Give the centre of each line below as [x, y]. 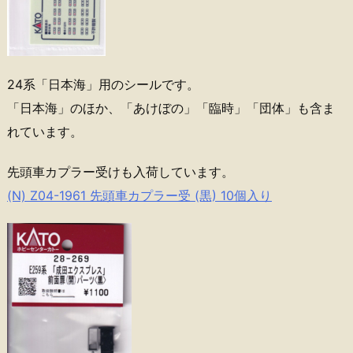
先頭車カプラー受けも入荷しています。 [121, 171]
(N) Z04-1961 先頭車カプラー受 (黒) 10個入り [139, 195]
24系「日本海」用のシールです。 [103, 84]
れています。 [45, 131]
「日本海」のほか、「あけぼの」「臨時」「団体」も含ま [171, 108]
